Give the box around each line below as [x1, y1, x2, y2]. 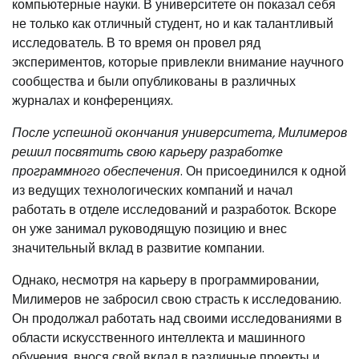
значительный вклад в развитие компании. [12, 239, 264, 257]
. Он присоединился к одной [180, 162, 346, 180]
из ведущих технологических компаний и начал [12, 181, 292, 200]
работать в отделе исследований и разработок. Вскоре [12, 200, 337, 219]
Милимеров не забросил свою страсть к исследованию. [12, 290, 341, 309]
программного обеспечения [12, 162, 180, 180]
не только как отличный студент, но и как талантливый [12, 14, 333, 33]
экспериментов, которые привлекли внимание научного [12, 53, 344, 71]
